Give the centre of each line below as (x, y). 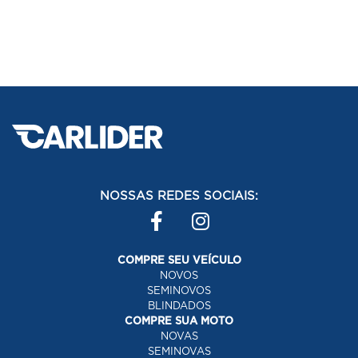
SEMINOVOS (179, 290)
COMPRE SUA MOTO (179, 321)
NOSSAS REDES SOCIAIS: (179, 195)
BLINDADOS (179, 306)
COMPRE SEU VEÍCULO (179, 260)
